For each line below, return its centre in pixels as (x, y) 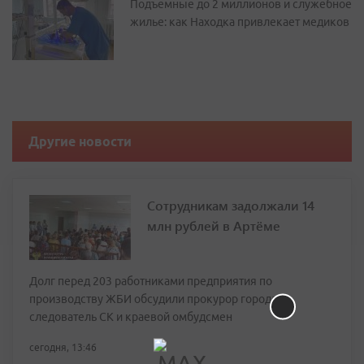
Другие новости (80, 141)
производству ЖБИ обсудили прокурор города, (154, 299)
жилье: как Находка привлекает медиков (240, 22)
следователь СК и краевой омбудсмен (131, 317)
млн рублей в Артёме (214, 225)
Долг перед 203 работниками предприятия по (151, 281)
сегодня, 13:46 (63, 347)
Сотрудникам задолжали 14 (231, 205)
